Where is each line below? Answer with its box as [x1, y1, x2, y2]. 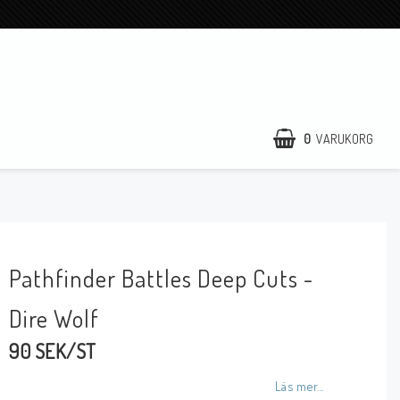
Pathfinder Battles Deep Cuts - [9, 262, 314, 293]
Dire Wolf [9, 303, 100, 333]
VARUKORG [316, 130, 373, 146]
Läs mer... [274, 378, 324, 394]
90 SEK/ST [9, 338, 96, 363]
